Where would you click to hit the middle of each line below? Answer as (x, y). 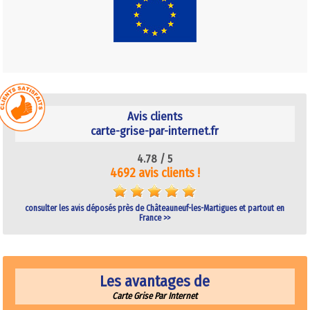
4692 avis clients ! (155, 173)
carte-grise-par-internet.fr (155, 131)
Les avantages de (155, 281)
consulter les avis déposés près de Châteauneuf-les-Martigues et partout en (155, 208)
